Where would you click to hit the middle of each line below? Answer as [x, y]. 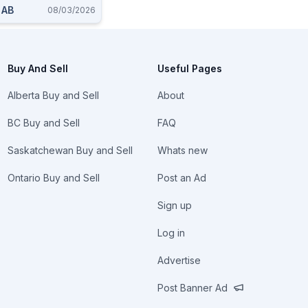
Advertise [179, 260]
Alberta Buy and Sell [53, 95]
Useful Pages [190, 68]
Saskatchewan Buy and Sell [70, 150]
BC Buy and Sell [43, 123]
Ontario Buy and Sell [53, 178]
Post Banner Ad [193, 288]
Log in [172, 233]
